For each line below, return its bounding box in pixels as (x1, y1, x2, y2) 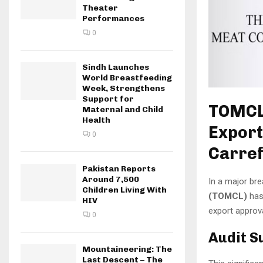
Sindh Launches (82, 62, 149, 73)
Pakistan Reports (82, 164, 156, 174)
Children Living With (82, 185, 167, 195)
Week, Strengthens (82, 83, 165, 94)
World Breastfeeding (82, 73, 172, 83)
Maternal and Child (82, 104, 163, 115)
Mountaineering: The (82, 244, 172, 255)
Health (82, 115, 110, 126)
